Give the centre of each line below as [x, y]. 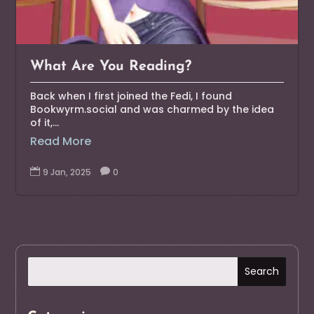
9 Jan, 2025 [67, 172]
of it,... [45, 123]
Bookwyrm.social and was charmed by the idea [152, 110]
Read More [61, 142]
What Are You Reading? [111, 67]
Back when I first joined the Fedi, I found [131, 96]
